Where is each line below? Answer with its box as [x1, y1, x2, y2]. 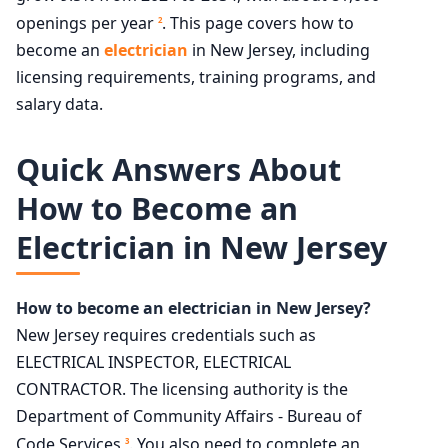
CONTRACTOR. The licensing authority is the [16, 377, 348, 400]
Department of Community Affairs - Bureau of [16, 404, 362, 427]
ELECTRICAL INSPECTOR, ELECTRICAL [16, 350, 291, 373]
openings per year [16, 12, 158, 35]
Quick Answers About [16, 149, 341, 191]
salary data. [16, 93, 103, 116]
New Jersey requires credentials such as [16, 323, 316, 346]
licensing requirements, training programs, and [16, 66, 376, 89]
